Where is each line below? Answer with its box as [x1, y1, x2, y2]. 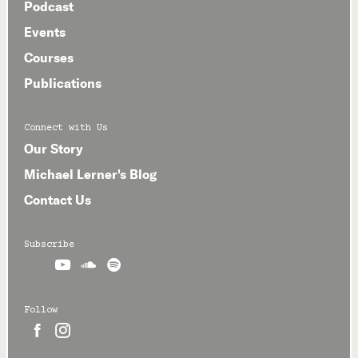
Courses [24, 50, 74, 66]
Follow [24, 305, 58, 316]
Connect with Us [24, 123, 108, 134]
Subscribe [24, 240, 74, 251]
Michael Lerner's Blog [24, 166, 157, 183]
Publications [24, 75, 101, 92]
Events [24, 24, 66, 41]
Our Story [24, 141, 83, 157]
